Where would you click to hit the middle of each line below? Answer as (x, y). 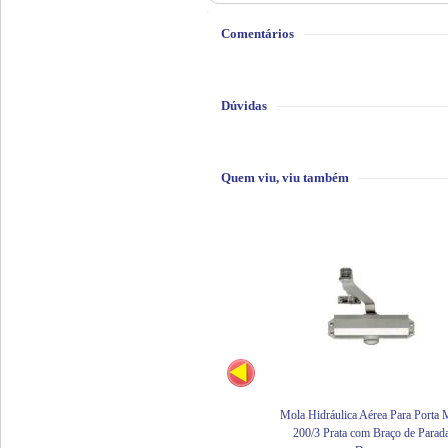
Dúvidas (244, 105)
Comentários (257, 33)
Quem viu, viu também (285, 177)
